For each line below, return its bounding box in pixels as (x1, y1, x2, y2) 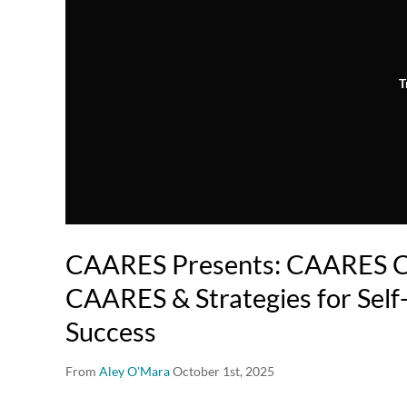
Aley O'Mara (99, 363, 170, 380)
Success (65, 315, 156, 348)
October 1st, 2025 (173, 363, 274, 380)
